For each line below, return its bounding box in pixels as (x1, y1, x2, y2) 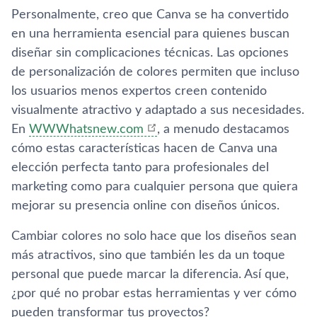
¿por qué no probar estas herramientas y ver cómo (11, 287, 296, 300)
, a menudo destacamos (157, 122, 289, 136)
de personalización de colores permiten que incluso (11, 65, 299, 79)
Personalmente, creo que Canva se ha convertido (11, 8, 289, 21)
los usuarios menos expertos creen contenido (11, 84, 267, 98)
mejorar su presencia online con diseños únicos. (11, 199, 279, 212)
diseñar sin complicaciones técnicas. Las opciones (11, 46, 289, 59)
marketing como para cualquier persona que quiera (11, 180, 298, 193)
